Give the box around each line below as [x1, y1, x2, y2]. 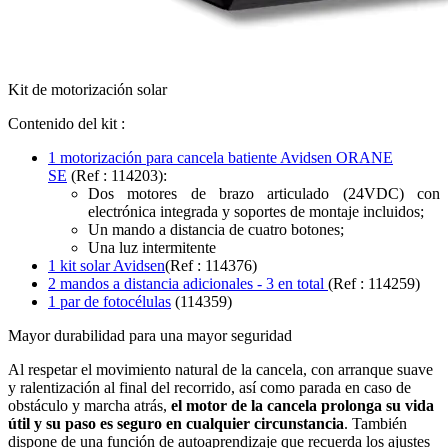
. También [344, 415, 407, 433]
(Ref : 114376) [165, 257, 257, 275]
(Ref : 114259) [328, 275, 420, 293]
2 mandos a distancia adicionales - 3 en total [48, 275, 328, 293]
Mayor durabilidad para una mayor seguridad [8, 327, 292, 345]
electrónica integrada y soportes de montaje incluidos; [88, 203, 424, 221]
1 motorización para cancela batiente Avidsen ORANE [48, 149, 393, 167]
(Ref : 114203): [67, 167, 167, 185]
